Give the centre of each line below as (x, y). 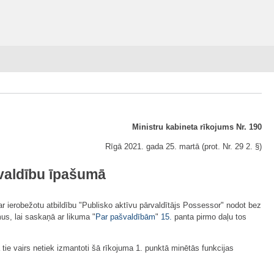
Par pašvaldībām (125, 217)
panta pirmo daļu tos (209, 217)
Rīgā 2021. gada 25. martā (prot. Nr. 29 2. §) (183, 146)
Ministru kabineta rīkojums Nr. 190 (197, 127)
